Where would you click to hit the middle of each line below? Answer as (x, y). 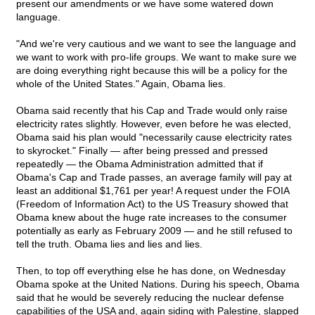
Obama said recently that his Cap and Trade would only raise (152, 111)
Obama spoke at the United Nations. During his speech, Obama (158, 284)
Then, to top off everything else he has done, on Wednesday (151, 271)
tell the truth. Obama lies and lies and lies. (109, 244)
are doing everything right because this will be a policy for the (152, 71)
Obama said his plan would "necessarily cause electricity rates (154, 137)
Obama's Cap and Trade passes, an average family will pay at (154, 178)
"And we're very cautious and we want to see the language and (156, 44)
